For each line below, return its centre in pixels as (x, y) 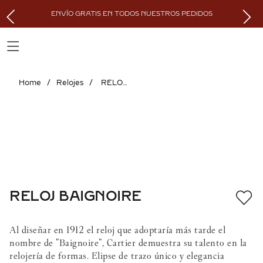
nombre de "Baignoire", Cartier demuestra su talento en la (128, 243)
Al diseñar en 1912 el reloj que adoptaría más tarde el (117, 230)
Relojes (70, 83)
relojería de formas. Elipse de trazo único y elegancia (117, 256)
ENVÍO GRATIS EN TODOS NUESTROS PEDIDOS (131, 14)
